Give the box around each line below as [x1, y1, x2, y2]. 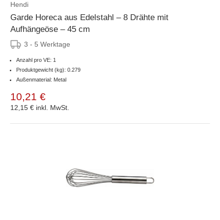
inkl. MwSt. [36, 103, 69, 111]
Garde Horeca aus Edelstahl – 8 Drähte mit [10, 12, 168, 22]
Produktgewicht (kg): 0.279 [16, 66, 81, 73]
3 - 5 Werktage [24, 40, 70, 48]
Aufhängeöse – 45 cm [10, 24, 90, 34]
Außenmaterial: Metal [16, 76, 66, 82]
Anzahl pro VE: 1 [16, 56, 56, 63]
